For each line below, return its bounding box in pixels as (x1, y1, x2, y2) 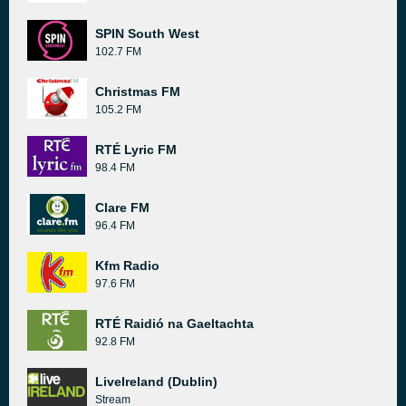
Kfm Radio (95, 258, 159, 273)
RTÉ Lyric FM (95, 142, 177, 157)
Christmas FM (95, 84, 180, 99)
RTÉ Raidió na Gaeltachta (95, 316, 254, 331)
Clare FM (95, 200, 150, 215)
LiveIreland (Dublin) (95, 374, 217, 389)
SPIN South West (95, 26, 199, 41)
